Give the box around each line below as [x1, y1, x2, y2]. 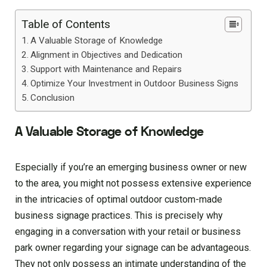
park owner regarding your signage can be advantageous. [15, 241, 251, 253]
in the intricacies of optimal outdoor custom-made [15, 193, 222, 205]
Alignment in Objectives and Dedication [30, 49, 183, 60]
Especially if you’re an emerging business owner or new [15, 161, 247, 173]
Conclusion [30, 92, 75, 103]
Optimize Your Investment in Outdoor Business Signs [30, 78, 239, 89]
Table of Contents [21, 17, 110, 31]
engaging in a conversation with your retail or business [15, 225, 241, 237]
